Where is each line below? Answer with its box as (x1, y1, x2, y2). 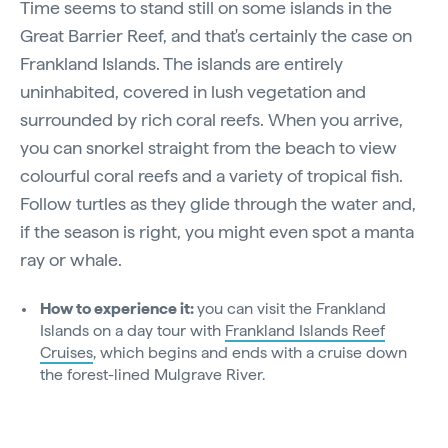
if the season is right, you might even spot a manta (20, 221, 414, 243)
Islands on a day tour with (40, 321, 225, 341)
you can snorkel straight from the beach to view (20, 137, 397, 159)
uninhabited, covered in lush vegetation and (20, 81, 366, 103)
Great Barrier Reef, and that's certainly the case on (20, 25, 412, 47)
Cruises (40, 343, 93, 363)
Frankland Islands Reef (225, 321, 385, 341)
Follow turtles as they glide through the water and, (20, 193, 416, 215)
